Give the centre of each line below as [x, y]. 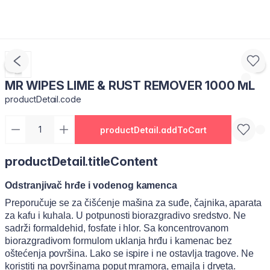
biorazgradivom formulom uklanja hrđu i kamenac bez [118, 241]
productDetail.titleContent [81, 162]
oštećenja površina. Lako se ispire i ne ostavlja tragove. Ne [130, 253]
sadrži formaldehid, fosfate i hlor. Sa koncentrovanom [117, 228]
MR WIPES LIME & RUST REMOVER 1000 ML [130, 86]
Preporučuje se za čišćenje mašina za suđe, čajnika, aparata [133, 203]
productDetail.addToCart [153, 130]
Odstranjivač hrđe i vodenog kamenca [91, 185]
